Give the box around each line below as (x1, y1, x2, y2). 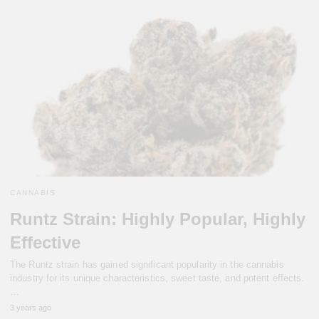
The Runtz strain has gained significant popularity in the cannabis (10, 259, 284, 271)
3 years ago (10, 303, 51, 313)
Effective (10, 233, 80, 253)
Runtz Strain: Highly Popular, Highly (10, 209, 305, 229)
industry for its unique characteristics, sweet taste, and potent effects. (10, 273, 305, 284)
